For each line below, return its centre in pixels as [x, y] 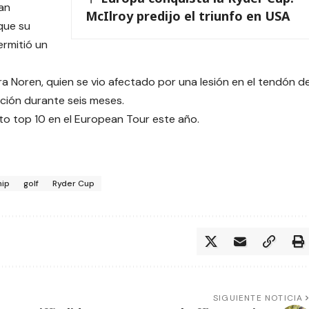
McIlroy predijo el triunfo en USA [187, 16]
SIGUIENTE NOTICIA [258, 298]
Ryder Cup [73, 184]
